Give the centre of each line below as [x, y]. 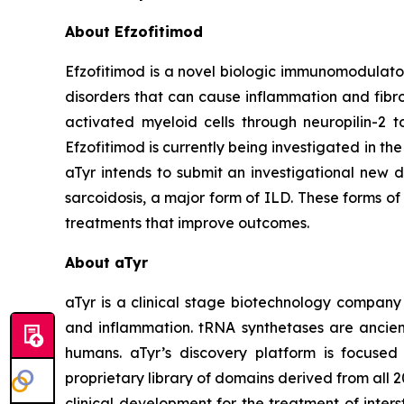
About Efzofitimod [134, 31]
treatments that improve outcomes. [212, 222]
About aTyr [106, 262]
